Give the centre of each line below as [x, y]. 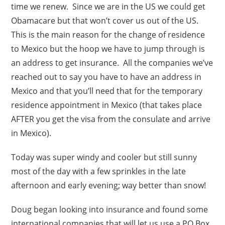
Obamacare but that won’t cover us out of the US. [106, 20]
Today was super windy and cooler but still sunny [104, 157]
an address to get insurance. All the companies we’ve [112, 63]
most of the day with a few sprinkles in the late [99, 171]
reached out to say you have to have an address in [106, 77]
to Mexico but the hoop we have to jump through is [108, 48]
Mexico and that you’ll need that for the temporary [107, 91]
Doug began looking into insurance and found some [110, 209]
